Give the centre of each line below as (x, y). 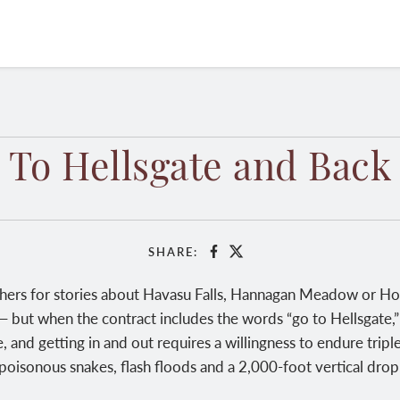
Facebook (242, 258)
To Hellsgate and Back (200, 171)
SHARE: (174, 251)
